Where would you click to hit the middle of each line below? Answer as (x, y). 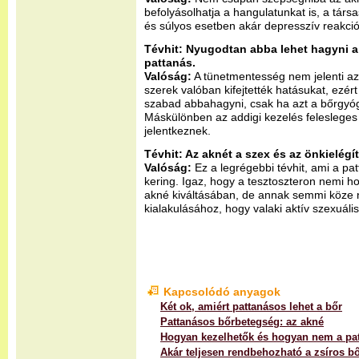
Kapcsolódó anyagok (222, 292)
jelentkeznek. (177, 131)
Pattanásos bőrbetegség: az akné (242, 322)
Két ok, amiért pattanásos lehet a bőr (251, 307)
